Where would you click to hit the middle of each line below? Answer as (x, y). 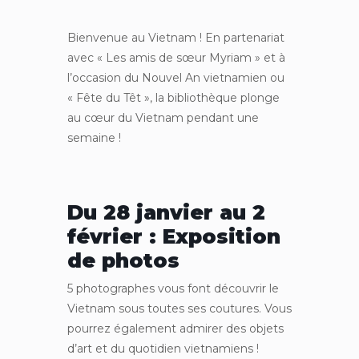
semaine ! (94, 137)
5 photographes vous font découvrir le (173, 288)
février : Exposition (174, 236)
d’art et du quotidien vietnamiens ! (163, 348)
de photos (123, 260)
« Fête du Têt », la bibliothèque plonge (173, 97)
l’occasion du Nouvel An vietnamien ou (176, 77)
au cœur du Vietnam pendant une (163, 117)
